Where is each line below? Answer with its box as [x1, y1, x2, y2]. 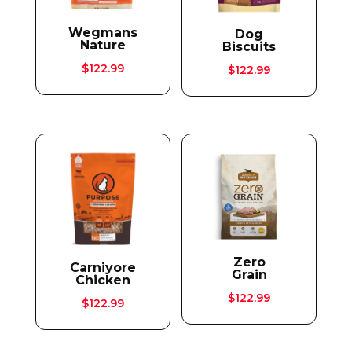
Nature [79, 37, 126, 53]
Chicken [75, 273, 130, 288]
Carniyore [69, 260, 136, 276]
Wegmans [68, 24, 137, 40]
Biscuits [222, 38, 277, 54]
